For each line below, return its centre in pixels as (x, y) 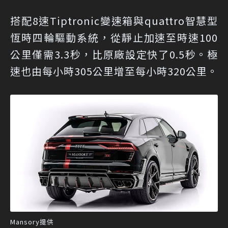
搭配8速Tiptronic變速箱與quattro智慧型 (114, 21)
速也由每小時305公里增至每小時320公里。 (114, 71)
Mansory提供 (32, 221)
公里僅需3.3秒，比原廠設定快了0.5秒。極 (114, 54)
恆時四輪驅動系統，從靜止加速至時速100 (114, 38)
